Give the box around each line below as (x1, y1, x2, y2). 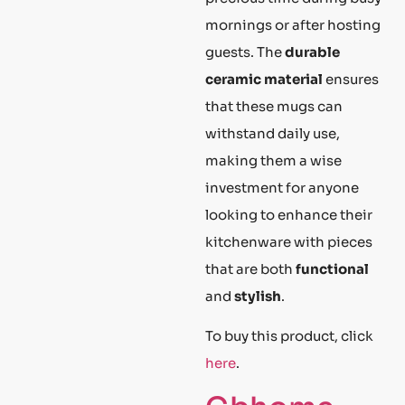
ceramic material (205, 71, 323, 89)
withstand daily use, (205, 125, 340, 143)
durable (285, 43, 340, 61)
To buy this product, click (205, 327, 373, 345)
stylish (234, 287, 281, 306)
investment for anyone (205, 179, 359, 197)
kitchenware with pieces (205, 233, 372, 251)
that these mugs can (205, 98, 343, 116)
